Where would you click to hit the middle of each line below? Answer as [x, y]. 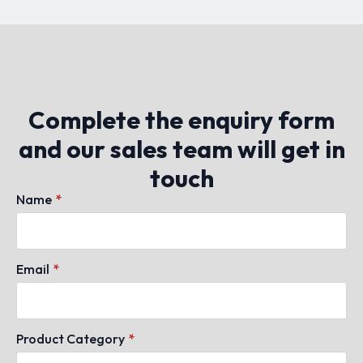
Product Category [70, 338]
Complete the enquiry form [181, 120]
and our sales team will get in [181, 149]
